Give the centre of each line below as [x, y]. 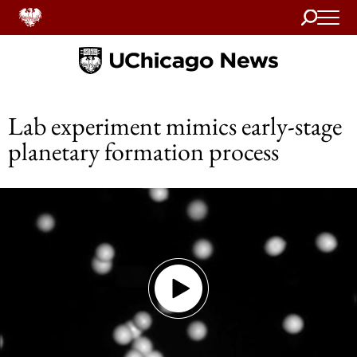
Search [317, 14]
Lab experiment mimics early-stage [175, 126]
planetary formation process [143, 151]
